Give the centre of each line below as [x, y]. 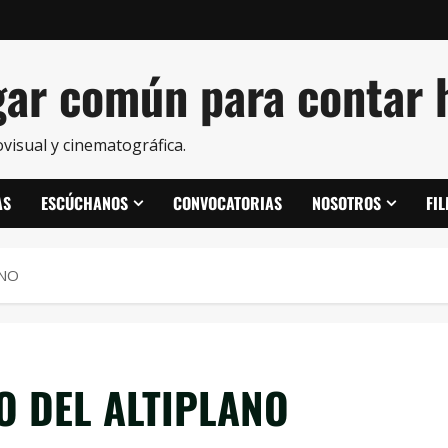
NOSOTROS [346, 203]
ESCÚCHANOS [84, 203]
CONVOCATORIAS [227, 203]
